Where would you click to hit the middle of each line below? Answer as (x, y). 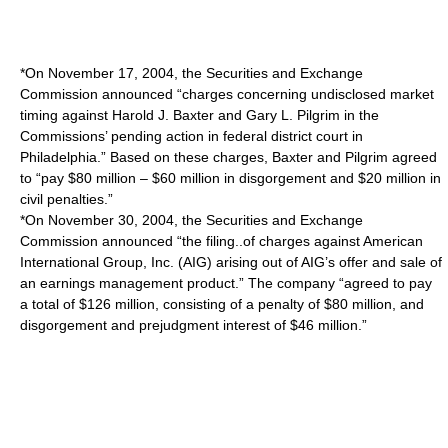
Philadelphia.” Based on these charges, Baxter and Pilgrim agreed (228, 157)
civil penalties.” (66, 199)
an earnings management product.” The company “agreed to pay (226, 283)
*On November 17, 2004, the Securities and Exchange (191, 73)
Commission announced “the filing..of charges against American (221, 241)
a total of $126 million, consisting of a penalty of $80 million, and (222, 304)
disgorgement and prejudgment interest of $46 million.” (193, 325)
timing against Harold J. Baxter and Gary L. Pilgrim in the (199, 115)
